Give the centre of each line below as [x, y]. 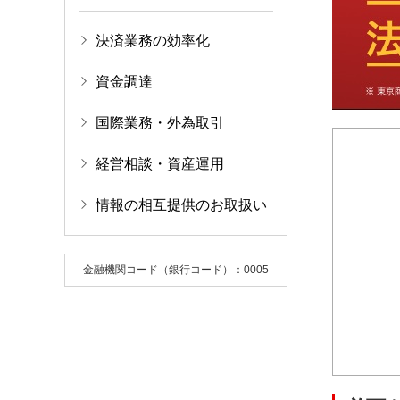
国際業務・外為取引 [160, 122]
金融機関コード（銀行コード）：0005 [175, 269]
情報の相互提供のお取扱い [181, 204]
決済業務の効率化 [153, 40]
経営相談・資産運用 [160, 163]
